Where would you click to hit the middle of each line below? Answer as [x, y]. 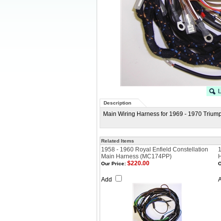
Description [117, 103]
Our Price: [113, 164]
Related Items [118, 141]
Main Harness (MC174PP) [136, 156]
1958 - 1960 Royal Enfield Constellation [155, 149]
